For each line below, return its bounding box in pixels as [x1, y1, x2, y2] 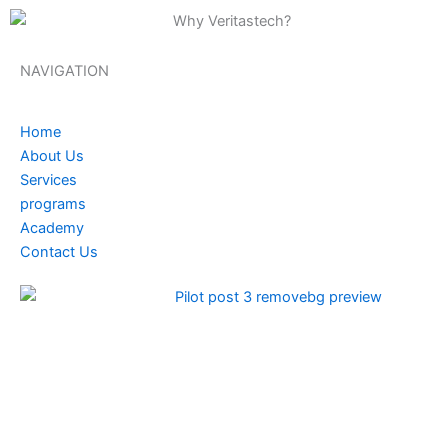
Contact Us [20, 242, 98, 261]
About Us [20, 146, 84, 165]
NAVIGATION [20, 61, 109, 80]
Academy [20, 218, 84, 237]
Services [20, 170, 77, 189]
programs [20, 194, 86, 213]
